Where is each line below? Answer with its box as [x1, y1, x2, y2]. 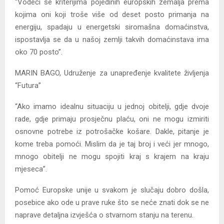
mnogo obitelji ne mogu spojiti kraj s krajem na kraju [15, 152, 209, 161]
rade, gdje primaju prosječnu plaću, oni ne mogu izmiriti [15, 114, 209, 124]
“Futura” [15, 81, 41, 90]
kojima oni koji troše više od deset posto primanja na [15, 10, 209, 19]
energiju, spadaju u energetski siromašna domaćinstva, [15, 22, 209, 32]
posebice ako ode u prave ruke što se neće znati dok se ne [15, 198, 209, 207]
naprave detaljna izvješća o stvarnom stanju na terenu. [15, 210, 193, 220]
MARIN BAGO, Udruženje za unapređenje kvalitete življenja [15, 68, 209, 78]
